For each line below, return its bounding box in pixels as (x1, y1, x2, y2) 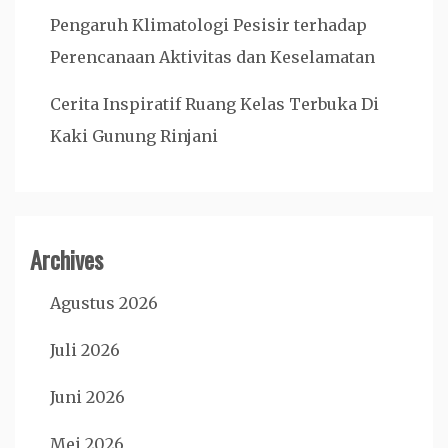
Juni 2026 (50, 387, 125, 407)
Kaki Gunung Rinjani (50, 126, 218, 146)
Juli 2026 (50, 340, 120, 360)
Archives (30, 241, 103, 277)
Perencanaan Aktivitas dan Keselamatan (50, 47, 375, 67)
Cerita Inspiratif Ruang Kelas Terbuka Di (50, 94, 379, 114)
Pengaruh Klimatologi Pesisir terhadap (50, 15, 367, 35)
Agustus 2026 (50, 293, 158, 313)
